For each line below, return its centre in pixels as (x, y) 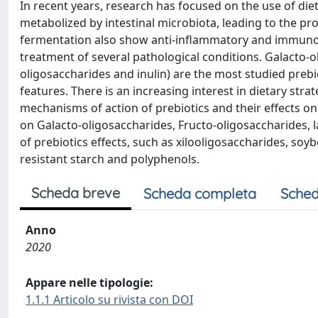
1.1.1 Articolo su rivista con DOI (109, 300)
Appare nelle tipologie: (89, 283)
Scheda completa (200, 193)
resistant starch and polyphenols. (110, 159)
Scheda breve (76, 193)
